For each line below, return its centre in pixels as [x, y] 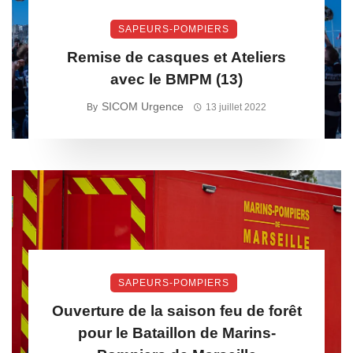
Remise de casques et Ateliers [176, 57]
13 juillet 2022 [236, 107]
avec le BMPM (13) [176, 79]
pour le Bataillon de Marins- [176, 333]
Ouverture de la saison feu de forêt [176, 311]
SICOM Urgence [143, 106]
